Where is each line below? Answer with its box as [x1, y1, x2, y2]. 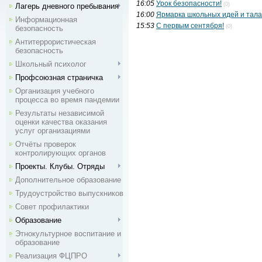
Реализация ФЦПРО [15, 251, 87, 260]
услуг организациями [15, 126, 90, 135]
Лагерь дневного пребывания [15, 2, 119, 11]
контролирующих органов [15, 149, 106, 157]
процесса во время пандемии [15, 95, 119, 104]
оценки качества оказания [15, 118, 107, 126]
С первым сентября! [156, 22, 224, 30]
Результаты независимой [15, 109, 104, 118]
